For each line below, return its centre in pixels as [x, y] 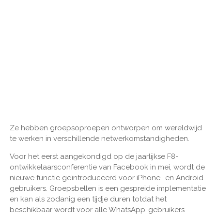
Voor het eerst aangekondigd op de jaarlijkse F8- [94, 156]
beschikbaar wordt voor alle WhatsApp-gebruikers [97, 209]
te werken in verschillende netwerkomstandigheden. [100, 138]
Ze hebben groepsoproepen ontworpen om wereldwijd [106, 128]
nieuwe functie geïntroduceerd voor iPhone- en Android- [108, 178]
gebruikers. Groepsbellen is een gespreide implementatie [108, 188]
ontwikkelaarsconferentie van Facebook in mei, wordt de [107, 167]
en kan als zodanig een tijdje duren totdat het [88, 199]
